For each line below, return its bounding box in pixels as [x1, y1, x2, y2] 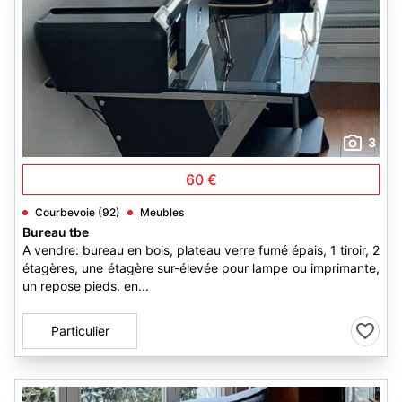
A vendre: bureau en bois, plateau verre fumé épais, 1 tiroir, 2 [22, 242, 380, 258]
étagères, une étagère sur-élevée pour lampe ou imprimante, [22, 260, 380, 275]
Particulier [50, 323, 109, 338]
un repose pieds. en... [22, 278, 149, 293]
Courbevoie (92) [35, 205, 120, 219]
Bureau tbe [22, 224, 89, 240]
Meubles [140, 205, 184, 219]
